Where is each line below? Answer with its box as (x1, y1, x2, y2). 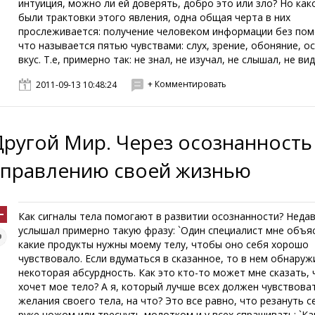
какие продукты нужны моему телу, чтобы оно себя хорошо (18, 238, 309, 251)
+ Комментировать (148, 78, 227, 90)
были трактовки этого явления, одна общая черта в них (18, 11, 291, 24)
